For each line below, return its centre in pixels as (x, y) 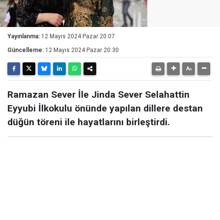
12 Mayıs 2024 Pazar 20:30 (82, 50)
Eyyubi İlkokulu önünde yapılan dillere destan (105, 108)
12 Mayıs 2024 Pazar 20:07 (78, 36)
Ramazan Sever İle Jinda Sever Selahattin (98, 95)
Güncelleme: (26, 50)
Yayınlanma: (24, 36)
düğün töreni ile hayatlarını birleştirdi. (89, 122)
